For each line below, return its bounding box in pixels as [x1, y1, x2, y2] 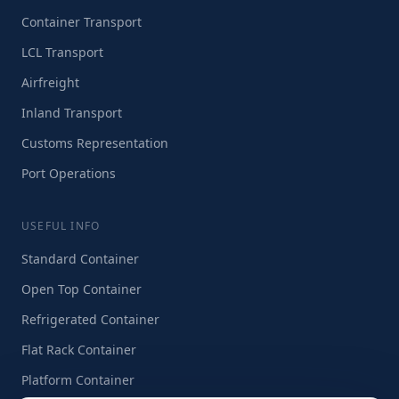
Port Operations [21, 165, 116, 182]
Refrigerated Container [21, 311, 159, 328]
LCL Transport [21, 44, 103, 61]
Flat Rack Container [21, 341, 136, 358]
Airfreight [21, 74, 79, 91]
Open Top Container [21, 281, 142, 297]
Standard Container [21, 250, 139, 267]
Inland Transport [21, 104, 122, 121]
